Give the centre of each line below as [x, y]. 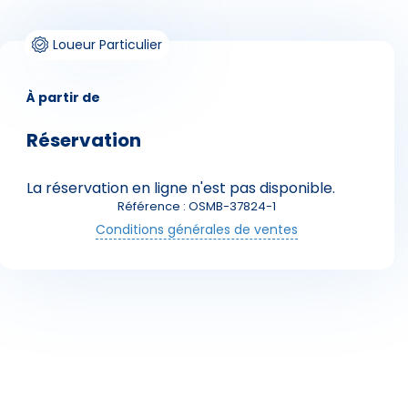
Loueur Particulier [107, 45]
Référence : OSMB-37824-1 [197, 207]
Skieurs [112, 164]
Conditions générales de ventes [197, 230]
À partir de [63, 98]
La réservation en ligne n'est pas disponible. [181, 189]
